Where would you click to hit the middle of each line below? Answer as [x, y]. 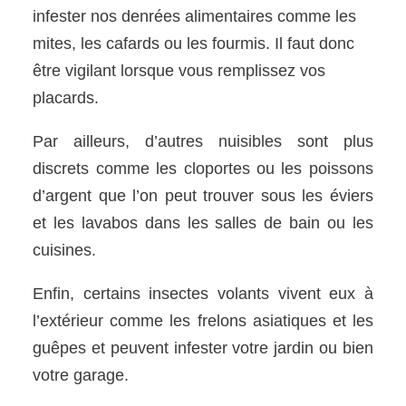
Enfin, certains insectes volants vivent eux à [203, 293]
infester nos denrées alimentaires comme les [195, 16]
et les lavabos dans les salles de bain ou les [203, 222]
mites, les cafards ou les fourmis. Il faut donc [194, 43]
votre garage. [81, 375]
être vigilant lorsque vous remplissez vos [179, 70]
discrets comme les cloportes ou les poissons [203, 168]
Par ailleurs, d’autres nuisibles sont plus [203, 141]
